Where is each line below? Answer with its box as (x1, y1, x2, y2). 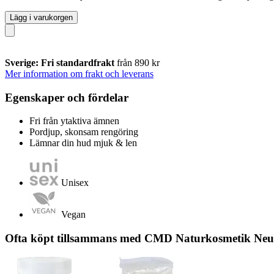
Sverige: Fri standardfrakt (5, 57, 117, 68)
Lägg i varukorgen (10, 12, 73, 22)
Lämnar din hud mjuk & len (29, 138, 137, 149)
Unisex (61, 177, 89, 188)
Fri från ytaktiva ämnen (29, 116, 119, 127)
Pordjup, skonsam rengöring (29, 127, 138, 138)
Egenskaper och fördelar (5, 91, 128, 104)
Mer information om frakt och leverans (5, 68, 154, 79)
